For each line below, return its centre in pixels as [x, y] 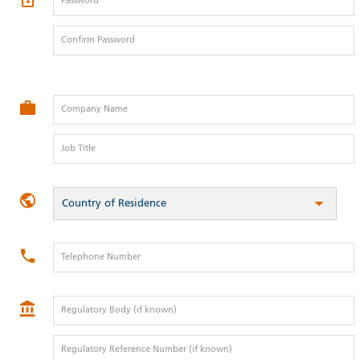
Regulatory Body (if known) [119, 309]
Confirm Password [98, 40]
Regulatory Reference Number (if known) [146, 349]
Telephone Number [100, 257]
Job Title [78, 149]
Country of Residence [114, 203]
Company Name [94, 109]
